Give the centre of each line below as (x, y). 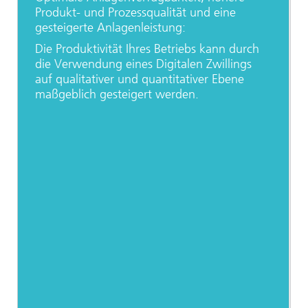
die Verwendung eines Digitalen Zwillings (143, 64)
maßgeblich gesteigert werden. (117, 95)
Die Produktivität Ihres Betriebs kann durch (147, 49)
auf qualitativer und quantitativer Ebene (140, 79)
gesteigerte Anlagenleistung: (110, 28)
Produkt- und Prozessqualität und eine (135, 13)
